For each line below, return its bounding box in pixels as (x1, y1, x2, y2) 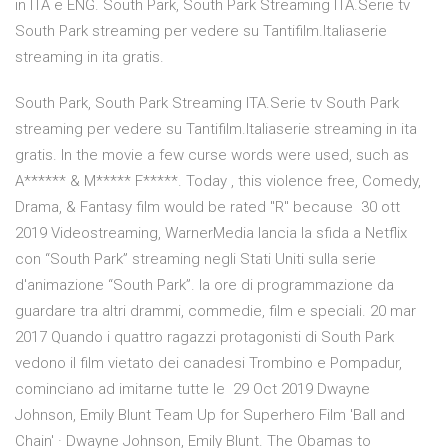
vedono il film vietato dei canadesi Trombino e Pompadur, (15, 354, 402, 373)
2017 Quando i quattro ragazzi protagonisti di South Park (15, 328, 394, 347)
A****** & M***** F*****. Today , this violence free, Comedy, (15, 172, 421, 191)
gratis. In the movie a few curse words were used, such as (15, 146, 409, 165)
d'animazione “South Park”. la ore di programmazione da (15, 276, 394, 295)
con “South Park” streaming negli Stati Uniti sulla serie (15, 250, 376, 269)
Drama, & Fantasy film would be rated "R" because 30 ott (15, 198, 400, 217)
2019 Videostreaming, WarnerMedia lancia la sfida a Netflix (15, 224, 407, 243)
